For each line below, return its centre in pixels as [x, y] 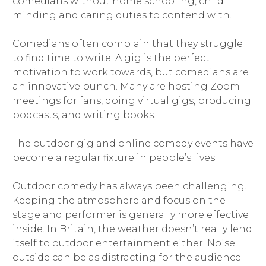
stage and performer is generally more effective [130, 215]
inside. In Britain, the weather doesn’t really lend [132, 229]
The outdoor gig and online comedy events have [133, 144]
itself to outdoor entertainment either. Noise [123, 243]
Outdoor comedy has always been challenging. [129, 186]
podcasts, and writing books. [84, 115]
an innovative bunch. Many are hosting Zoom [126, 87]
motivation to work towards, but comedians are [130, 72]
